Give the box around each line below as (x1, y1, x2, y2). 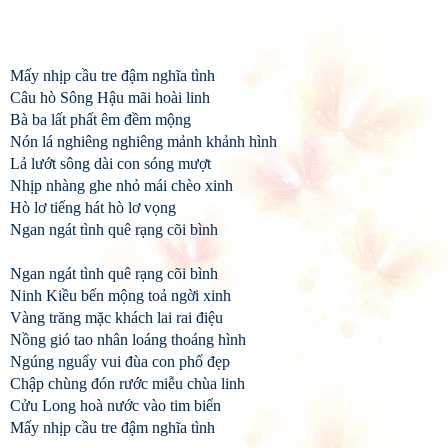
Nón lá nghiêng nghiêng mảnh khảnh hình (10, 133, 277, 150)
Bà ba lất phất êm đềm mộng (10, 111, 191, 128)
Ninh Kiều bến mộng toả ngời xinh (10, 287, 231, 304)
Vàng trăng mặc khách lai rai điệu (10, 309, 223, 326)
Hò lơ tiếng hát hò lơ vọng (10, 199, 176, 216)
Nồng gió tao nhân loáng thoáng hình (10, 331, 246, 348)
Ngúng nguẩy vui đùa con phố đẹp (10, 353, 230, 370)
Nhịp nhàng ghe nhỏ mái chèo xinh (10, 177, 233, 194)
